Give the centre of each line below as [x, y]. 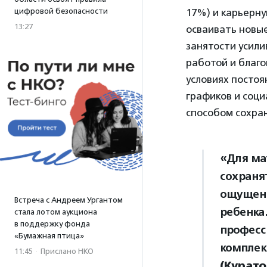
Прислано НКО [67, 251]
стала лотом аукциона [56, 212]
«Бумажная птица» [49, 236]
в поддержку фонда [52, 224]
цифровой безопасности [61, 11]
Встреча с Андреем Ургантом [69, 200]
